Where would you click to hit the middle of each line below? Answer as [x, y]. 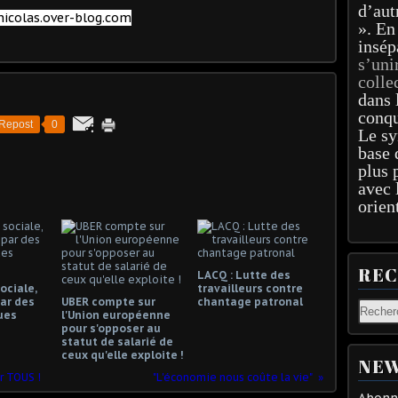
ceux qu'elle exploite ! [122, 354]
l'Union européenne [116, 314]
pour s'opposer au [111, 328]
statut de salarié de [117, 341]
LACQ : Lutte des [243, 275]
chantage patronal [250, 301]
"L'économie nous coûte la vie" [233, 377]
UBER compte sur [108, 301]
